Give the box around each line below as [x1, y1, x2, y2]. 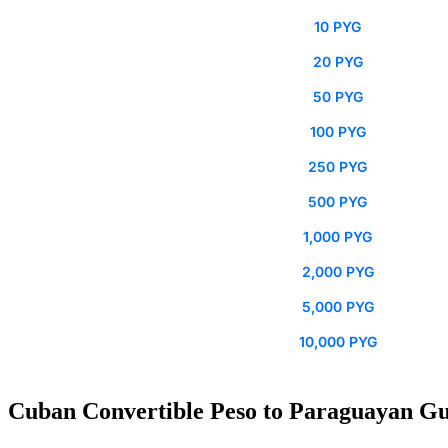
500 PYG [308, 193, 367, 211]
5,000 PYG [301, 298, 374, 316]
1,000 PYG [303, 228, 372, 246]
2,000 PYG [301, 263, 374, 281]
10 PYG [314, 18, 361, 36]
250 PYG [308, 158, 367, 176]
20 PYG [312, 53, 363, 71]
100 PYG [309, 123, 366, 141]
